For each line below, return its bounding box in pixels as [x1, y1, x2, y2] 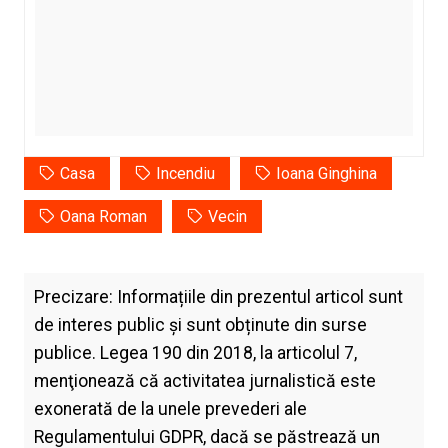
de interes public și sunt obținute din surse [33, 315, 367, 336]
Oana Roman [59, 207, 147, 227]
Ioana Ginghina [275, 164, 377, 184]
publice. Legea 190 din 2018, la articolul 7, [33, 343, 357, 364]
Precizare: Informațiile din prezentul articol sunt [33, 287, 403, 308]
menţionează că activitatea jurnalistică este [33, 371, 376, 392]
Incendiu [155, 164, 215, 184]
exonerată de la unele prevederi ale [33, 399, 307, 420]
